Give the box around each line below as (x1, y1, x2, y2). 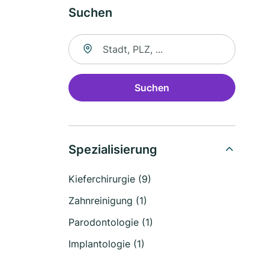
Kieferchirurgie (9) (68, 173, 151, 185)
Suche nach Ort (68, 35, 138, 47)
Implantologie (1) (68, 238, 145, 250)
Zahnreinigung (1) (68, 195, 147, 207)
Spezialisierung (68, 142, 157, 157)
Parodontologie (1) (68, 216, 153, 228)
